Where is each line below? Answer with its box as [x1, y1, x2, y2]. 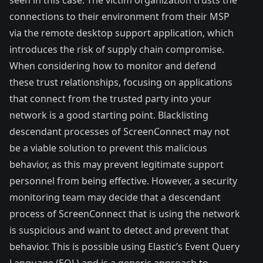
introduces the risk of [9, 42, 107, 56]
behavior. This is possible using [9, 240, 148, 253]
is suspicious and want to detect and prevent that [9, 223, 229, 237]
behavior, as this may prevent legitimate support [9, 157, 224, 171]
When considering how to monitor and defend [9, 59, 216, 72]
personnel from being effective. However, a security [9, 174, 237, 187]
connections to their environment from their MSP [9, 9, 230, 23]
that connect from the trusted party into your [9, 92, 211, 105]
